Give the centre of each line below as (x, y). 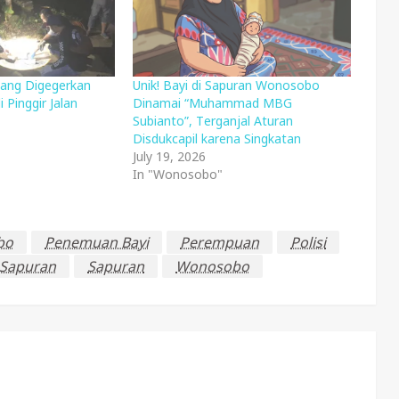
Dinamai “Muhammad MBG (213, 103)
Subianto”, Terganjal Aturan (213, 121)
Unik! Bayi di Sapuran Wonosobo (227, 85)
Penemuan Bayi (97, 243)
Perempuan (220, 243)
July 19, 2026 (170, 157)
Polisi (308, 243)
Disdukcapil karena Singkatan (217, 139)
